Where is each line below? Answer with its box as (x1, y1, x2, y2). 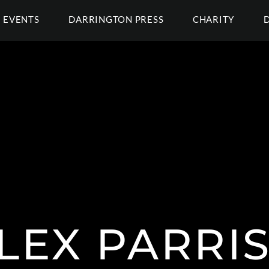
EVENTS (3, 14, 40, 25)
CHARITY (192, 14, 235, 25)
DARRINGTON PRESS (68, 14, 164, 25)
